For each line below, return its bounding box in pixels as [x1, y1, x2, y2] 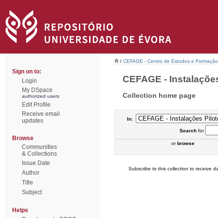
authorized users [22, 93, 59, 99]
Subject [22, 189, 42, 196]
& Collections [22, 150, 57, 157]
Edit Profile [22, 101, 51, 108]
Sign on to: [12, 68, 41, 75]
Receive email [22, 110, 60, 117]
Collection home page [123, 91, 196, 99]
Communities [22, 144, 57, 150]
